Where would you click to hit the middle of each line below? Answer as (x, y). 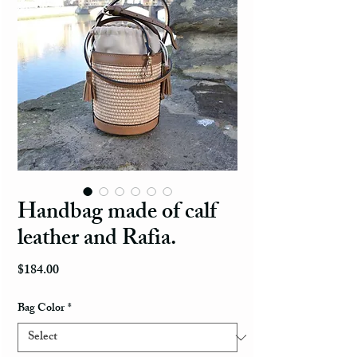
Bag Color (41, 309)
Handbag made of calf (117, 214)
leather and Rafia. (97, 241)
